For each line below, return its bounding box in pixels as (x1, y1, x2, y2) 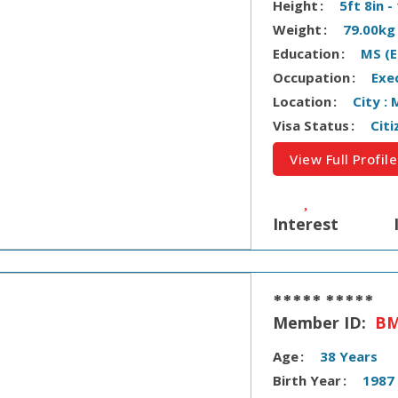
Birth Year (273, 370, 342, 389)
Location (273, 92, 332, 110)
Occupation (273, 68, 351, 86)
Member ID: (273, 311, 371, 333)
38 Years (320, 346, 378, 365)
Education (273, 44, 340, 62)
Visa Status (273, 116, 350, 134)
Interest (273, 212, 339, 235)
